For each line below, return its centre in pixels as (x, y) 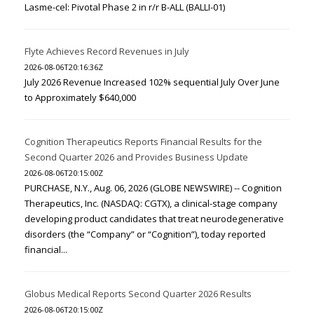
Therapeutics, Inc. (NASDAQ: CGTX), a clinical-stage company (151, 204)
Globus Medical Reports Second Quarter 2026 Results (138, 294)
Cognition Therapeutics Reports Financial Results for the (143, 142)
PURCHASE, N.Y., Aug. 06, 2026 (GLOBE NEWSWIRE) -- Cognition (153, 188)
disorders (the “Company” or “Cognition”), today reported (145, 234)
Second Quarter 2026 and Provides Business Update (136, 157)
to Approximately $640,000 (80, 98)
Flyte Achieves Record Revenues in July (107, 52)
